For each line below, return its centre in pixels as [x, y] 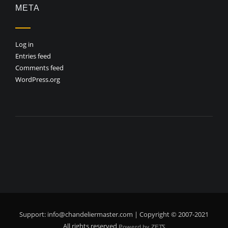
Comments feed [39, 68]
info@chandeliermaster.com [90, 215]
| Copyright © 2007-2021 [171, 215]
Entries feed [33, 56]
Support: [33, 215]
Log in [24, 45]
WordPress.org [38, 80]
